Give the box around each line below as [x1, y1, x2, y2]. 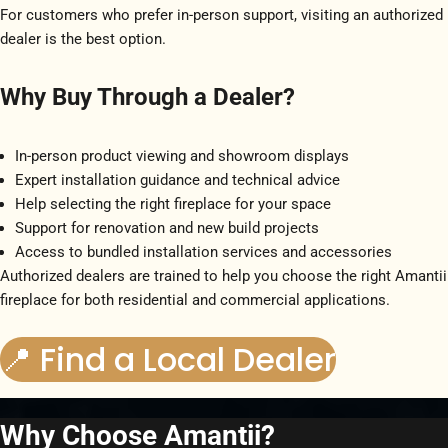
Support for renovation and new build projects [15, 218, 319, 237]
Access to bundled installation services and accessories [15, 242, 392, 261]
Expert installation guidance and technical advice [15, 170, 340, 189]
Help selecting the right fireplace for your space [15, 194, 331, 213]
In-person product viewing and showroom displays [15, 146, 349, 165]
